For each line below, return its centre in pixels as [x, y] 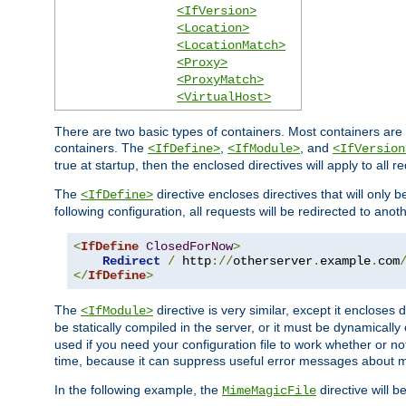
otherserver [273, 261]
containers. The [101, 147]
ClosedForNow [189, 246]
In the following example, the [138, 389]
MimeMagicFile [269, 390]
